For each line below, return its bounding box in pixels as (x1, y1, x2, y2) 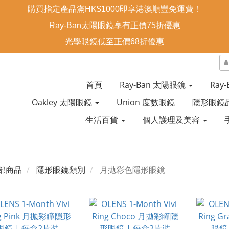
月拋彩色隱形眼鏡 (100, 164, 165, 175)
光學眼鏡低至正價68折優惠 (65, 37, 164, 46)
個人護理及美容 (142, 114, 202, 125)
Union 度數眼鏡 (116, 97, 175, 108)
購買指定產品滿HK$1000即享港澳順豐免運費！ (28, 5, 201, 13)
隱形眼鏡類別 (36, 164, 85, 175)
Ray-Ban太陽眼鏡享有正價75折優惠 (49, 21, 180, 30)
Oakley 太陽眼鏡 (31, 97, 94, 108)
